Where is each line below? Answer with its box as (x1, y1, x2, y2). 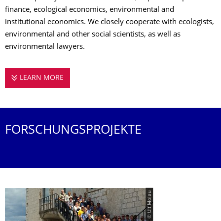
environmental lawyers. (5, 43, 85, 51)
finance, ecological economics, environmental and (5, 6, 174, 14)
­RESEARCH (72, 75, 107, 81)
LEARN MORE (19, 75, 64, 81)
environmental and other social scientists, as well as (5, 31, 181, 38)
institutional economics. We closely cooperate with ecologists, (5, 19, 214, 26)
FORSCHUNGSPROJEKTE (5, 125, 142, 137)
